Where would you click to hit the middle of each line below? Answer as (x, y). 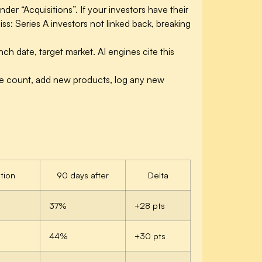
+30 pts (150, 235)
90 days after (83, 175)
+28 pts (150, 205)
